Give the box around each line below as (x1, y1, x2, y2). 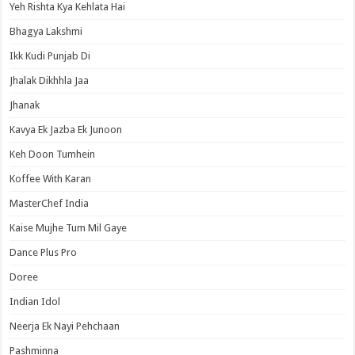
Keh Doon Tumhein (10, 148, 96, 160)
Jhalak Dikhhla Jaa (10, 74, 90, 86)
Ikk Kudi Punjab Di (10, 50, 91, 62)
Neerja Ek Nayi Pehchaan (10, 320, 120, 332)
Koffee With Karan (10, 173, 92, 185)
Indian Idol (10, 296, 61, 307)
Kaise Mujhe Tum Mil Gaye (10, 222, 128, 234)
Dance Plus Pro (10, 246, 78, 258)
